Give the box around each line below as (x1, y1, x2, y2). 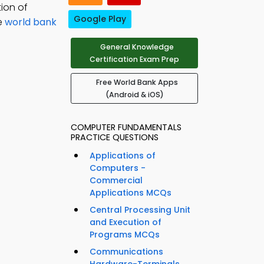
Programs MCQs (90, 229, 160, 241)
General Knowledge (100, 42, 174, 52)
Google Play (74, 13, 126, 25)
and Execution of (90, 216, 161, 229)
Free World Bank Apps (95, 77, 178, 88)
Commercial (90, 174, 143, 187)
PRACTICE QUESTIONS (71, 131, 159, 144)
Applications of (90, 150, 156, 162)
